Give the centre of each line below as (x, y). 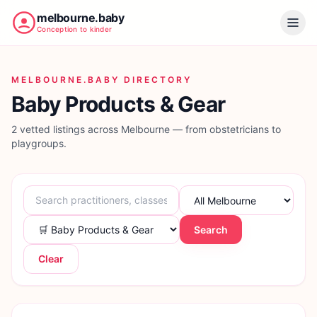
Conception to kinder (74, 29)
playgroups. (39, 143)
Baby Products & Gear (118, 104)
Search (211, 229)
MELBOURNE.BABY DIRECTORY (102, 80)
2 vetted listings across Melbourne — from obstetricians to (146, 129)
